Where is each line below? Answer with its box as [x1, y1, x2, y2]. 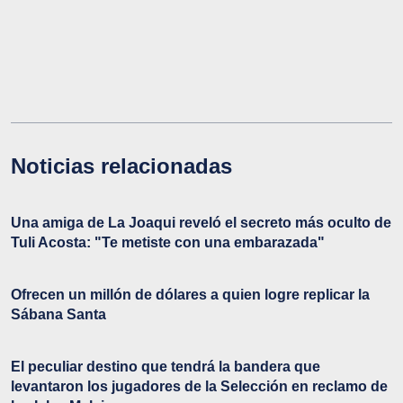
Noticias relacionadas [11, 153, 232, 178]
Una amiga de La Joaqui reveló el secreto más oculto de [11, 214, 391, 230]
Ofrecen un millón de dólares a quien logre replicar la [11, 286, 370, 302]
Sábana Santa [11, 306, 106, 322]
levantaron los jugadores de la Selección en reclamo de [11, 378, 388, 394]
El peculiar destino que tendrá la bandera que [11, 358, 320, 374]
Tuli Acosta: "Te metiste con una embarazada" [11, 234, 325, 250]
